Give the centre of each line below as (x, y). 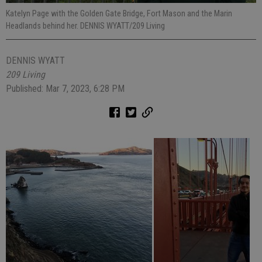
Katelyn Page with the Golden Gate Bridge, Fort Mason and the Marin (119, 13)
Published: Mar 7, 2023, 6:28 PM (65, 89)
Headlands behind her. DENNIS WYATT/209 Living (85, 26)
